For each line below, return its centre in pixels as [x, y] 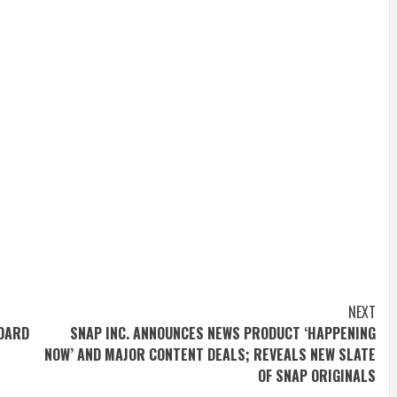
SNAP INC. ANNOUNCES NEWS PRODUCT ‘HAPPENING [223, 333]
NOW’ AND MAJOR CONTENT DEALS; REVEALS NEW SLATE [210, 354]
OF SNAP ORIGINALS [317, 375]
